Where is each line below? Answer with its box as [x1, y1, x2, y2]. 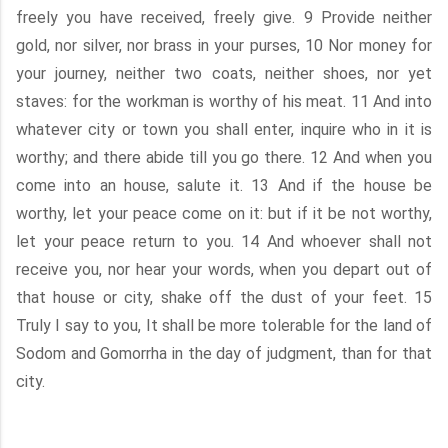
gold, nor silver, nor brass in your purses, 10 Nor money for [16, 36, 432, 55]
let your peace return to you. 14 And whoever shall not [16, 232, 432, 251]
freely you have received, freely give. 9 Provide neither [16, 8, 432, 27]
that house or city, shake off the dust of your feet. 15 [16, 288, 432, 307]
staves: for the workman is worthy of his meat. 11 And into [16, 92, 432, 111]
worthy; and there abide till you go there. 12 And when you [16, 148, 432, 167]
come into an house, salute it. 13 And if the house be [16, 176, 432, 195]
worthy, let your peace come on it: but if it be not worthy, [16, 204, 432, 223]
